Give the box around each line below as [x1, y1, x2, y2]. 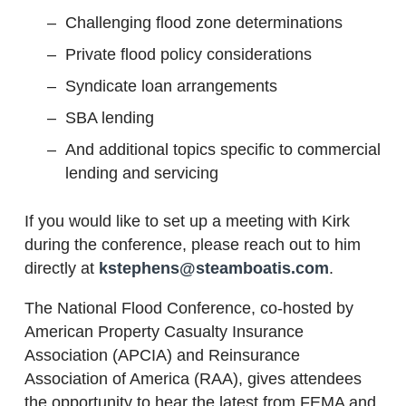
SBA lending [65, 108, 154, 127]
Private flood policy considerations [65, 44, 312, 63]
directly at [24, 258, 99, 277]
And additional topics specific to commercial [65, 140, 381, 159]
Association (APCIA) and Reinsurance [24, 345, 300, 364]
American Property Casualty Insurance [24, 322, 304, 341]
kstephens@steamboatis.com [99, 258, 329, 277]
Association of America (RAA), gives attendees [24, 369, 362, 388]
